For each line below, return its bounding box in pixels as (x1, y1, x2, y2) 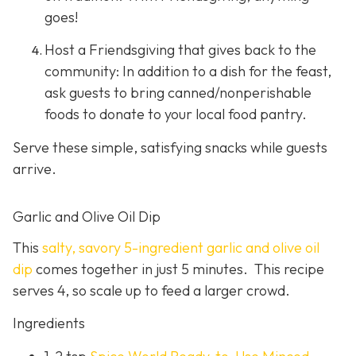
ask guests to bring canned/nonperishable (44, 83, 311, 103)
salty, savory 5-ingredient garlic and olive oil (42, 238, 319, 257)
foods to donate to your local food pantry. (44, 105, 307, 124)
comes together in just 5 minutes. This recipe (33, 260, 324, 278)
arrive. (13, 159, 56, 178)
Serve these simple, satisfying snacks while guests (13, 137, 327, 157)
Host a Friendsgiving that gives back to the (44, 41, 316, 60)
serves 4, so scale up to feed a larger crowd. (13, 281, 290, 300)
